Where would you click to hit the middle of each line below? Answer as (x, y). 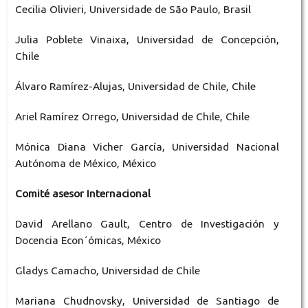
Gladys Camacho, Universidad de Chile (107, 271)
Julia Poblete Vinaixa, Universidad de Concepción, (147, 40)
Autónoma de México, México (85, 164)
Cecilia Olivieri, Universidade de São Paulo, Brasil (133, 10)
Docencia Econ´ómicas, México (88, 241)
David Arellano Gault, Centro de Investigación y (147, 224)
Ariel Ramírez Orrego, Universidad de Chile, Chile (132, 117)
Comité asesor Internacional (82, 194)
